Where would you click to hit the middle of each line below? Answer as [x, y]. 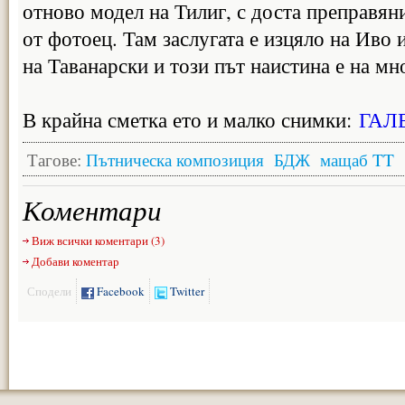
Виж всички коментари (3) [98, 240]
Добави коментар [75, 261]
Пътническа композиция [175, 159]
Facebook [119, 291]
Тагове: [57, 159]
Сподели [49, 291]
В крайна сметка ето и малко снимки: [191, 119]
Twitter [186, 291]
